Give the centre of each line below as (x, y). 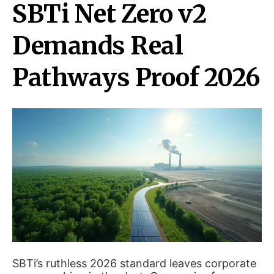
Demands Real (98, 46)
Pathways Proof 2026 (136, 78)
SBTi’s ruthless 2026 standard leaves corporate (134, 263)
